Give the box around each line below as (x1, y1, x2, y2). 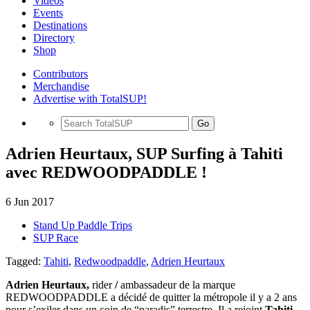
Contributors (33, 68, 88, 80)
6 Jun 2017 (6, 195, 54, 208)
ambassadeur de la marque (120, 278, 235, 291)
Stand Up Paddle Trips (33, 219, 132, 231)
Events (33, 7, 63, 19)
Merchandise (33, 80, 89, 92)
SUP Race (33, 231, 78, 244)
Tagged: (6, 255, 44, 267)
